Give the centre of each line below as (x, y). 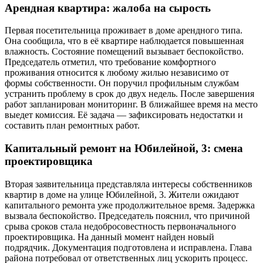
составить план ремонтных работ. (72, 126)
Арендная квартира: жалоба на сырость (108, 8)
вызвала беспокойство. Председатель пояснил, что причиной (127, 215)
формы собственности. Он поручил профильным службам (122, 83)
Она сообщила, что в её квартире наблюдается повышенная (124, 41)
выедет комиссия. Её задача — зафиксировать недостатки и (124, 115)
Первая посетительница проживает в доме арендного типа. (124, 31)
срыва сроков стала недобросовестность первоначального (120, 226)
